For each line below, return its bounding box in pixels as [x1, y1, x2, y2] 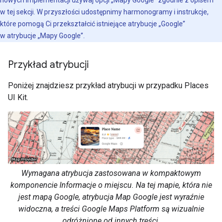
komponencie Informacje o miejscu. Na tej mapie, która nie [10, 180, 212, 190]
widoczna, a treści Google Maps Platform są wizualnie [18, 204, 204, 214]
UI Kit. [8, 93, 28, 102]
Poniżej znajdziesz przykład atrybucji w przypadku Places [8, 81, 209, 90]
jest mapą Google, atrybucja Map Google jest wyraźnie [18, 192, 204, 202]
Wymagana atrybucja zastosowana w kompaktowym [21, 168, 201, 178]
